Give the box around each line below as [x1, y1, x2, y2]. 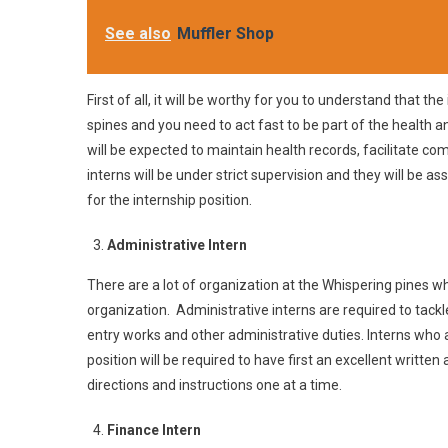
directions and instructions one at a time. [87, 377, 342, 393]
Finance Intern [107, 422, 201, 438]
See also [105, 24, 171, 43]
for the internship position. [87, 192, 252, 208]
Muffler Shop [177, 24, 274, 43]
